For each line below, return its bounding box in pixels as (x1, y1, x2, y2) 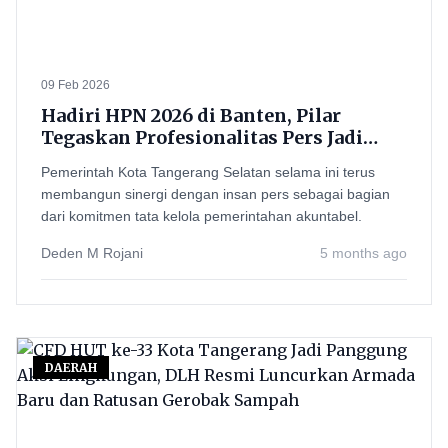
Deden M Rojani (41, 245, 143, 261)
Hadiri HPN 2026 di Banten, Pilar (41, 104, 341, 127)
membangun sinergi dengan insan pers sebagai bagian (41, 186, 390, 202)
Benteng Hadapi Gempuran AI (41, 148, 316, 171)
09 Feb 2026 (41, 78, 110, 92)
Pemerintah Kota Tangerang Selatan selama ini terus (41, 164, 375, 180)
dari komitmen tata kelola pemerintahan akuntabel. (41, 208, 362, 224)
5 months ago (320, 245, 407, 261)
